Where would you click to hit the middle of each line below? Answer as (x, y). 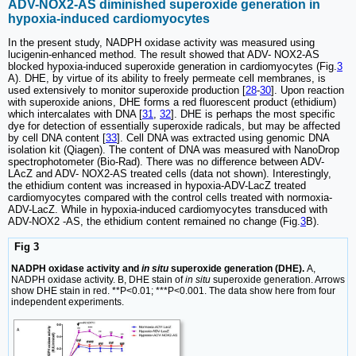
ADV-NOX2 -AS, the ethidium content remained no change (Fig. (154, 222)
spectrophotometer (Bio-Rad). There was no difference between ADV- (166, 162)
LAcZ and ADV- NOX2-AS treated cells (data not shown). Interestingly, (170, 174)
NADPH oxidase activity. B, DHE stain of (98, 279)
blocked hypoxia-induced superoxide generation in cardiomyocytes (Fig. (172, 67)
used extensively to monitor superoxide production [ (127, 91)
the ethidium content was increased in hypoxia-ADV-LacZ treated (157, 186)
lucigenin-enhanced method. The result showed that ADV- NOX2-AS (164, 55)
